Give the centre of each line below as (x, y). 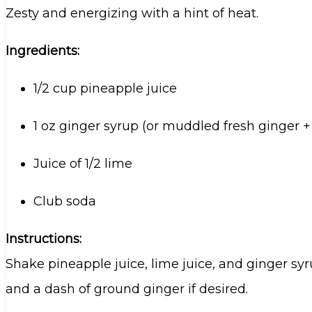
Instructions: (44, 239)
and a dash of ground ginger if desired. (127, 289)
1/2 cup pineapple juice (105, 89)
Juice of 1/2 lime (83, 164)
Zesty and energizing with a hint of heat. (132, 14)
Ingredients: (42, 51)
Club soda (65, 202)
